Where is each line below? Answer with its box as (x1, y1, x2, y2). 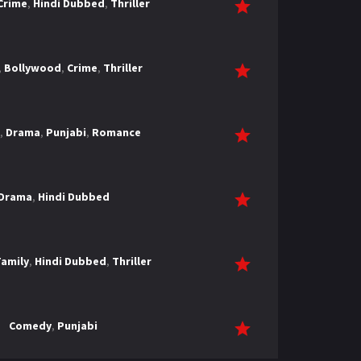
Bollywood (4, 60, 61, 75)
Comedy (9, 318, 52, 333)
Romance (92, 125, 141, 139)
